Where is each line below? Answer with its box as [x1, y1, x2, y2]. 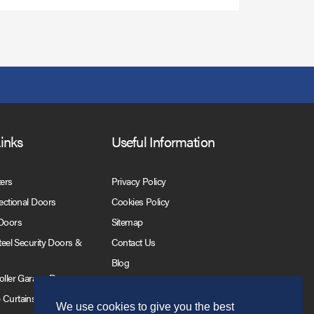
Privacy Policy [111, 173, 166, 188]
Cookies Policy [111, 193, 170, 208]
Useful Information [111, 130, 215, 151]
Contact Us [111, 234, 156, 249]
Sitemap [111, 214, 143, 228]
